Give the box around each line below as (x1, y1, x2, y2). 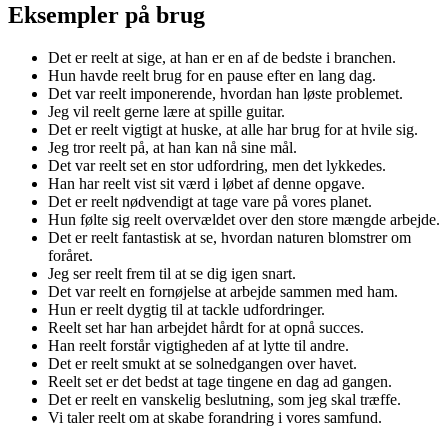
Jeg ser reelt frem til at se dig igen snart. (48, 264, 296, 282)
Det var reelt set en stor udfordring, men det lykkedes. (48, 156, 386, 174)
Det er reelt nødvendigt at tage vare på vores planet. (48, 192, 372, 210)
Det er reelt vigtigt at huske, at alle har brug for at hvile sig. (48, 120, 418, 138)
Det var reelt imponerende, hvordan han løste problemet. (48, 84, 403, 102)
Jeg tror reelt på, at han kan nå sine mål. (48, 138, 297, 156)
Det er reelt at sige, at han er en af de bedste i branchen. (48, 48, 396, 66)
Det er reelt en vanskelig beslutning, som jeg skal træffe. (48, 390, 401, 408)
